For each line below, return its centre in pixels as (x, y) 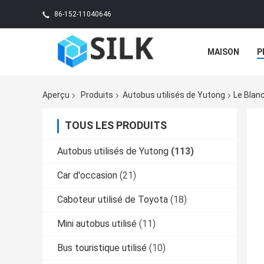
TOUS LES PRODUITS (116, 126)
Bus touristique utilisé (102, 248)
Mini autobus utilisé (97, 224)
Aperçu (56, 95)
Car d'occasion (87, 176)
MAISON (223, 52)
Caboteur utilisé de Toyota (113, 200)
